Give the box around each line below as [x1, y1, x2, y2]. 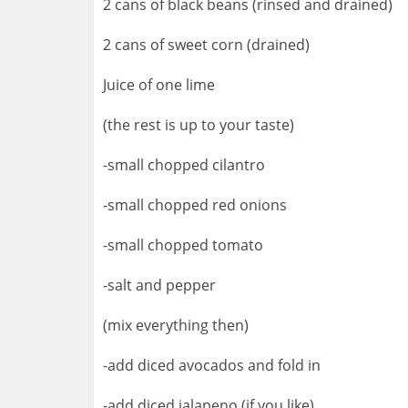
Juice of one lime [103, 75, 215, 96]
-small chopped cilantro [103, 155, 265, 176]
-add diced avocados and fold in [103, 355, 321, 376]
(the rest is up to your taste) [103, 115, 294, 136]
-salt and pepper [103, 275, 216, 296]
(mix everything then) [103, 315, 249, 336]
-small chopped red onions [103, 195, 287, 216]
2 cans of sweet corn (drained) [103, 35, 310, 56]
